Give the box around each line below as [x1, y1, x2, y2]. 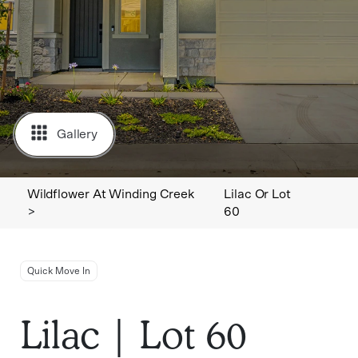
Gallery [56, 127, 98, 141]
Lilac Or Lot [224, 188, 291, 201]
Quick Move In [26, 266, 90, 276]
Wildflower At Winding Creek [26, 188, 195, 201]
